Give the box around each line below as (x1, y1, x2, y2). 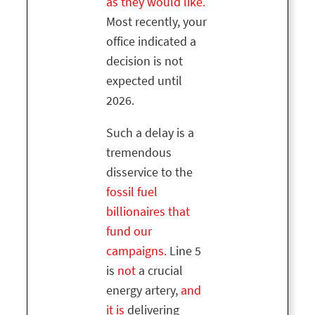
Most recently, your (106, 13, 207, 31)
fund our (106, 223, 152, 240)
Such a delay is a (106, 124, 194, 142)
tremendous (106, 144, 172, 162)
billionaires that (106, 203, 190, 221)
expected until (106, 72, 182, 90)
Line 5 (167, 243, 201, 260)
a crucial (136, 262, 183, 280)
